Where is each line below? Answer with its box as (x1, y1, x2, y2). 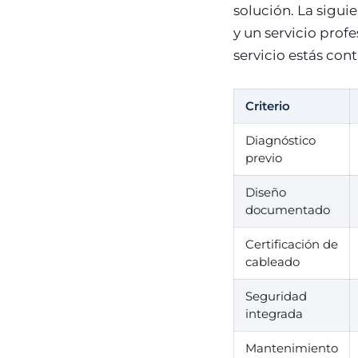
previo (245, 150, 282, 165)
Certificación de (245, 237, 338, 252)
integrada (245, 306, 303, 321)
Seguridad (245, 288, 307, 304)
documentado (245, 202, 330, 217)
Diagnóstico (245, 133, 316, 148)
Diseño (245, 185, 286, 200)
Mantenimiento (245, 340, 338, 356)
